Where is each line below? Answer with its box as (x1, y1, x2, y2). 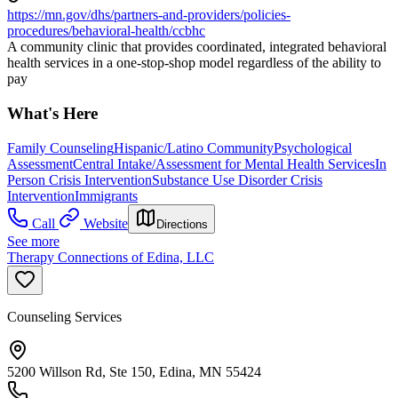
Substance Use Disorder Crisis (152, 171, 322, 187)
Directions (156, 217, 208, 231)
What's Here (7, 104, 98, 123)
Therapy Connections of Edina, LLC (7, 249, 214, 265)
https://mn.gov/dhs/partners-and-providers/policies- (7, 7, 291, 23)
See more (7, 233, 60, 249)
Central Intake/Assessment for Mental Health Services (73, 155, 375, 171)
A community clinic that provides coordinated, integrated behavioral (7, 39, 386, 55)
